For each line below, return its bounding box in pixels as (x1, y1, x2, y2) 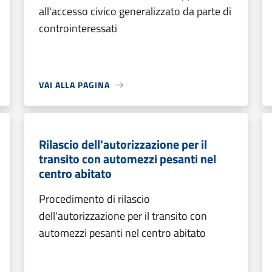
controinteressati (39, 20, 117, 36)
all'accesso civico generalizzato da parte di (39, 3, 231, 19)
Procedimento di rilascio (39, 191, 150, 207)
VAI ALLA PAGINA (39, 78, 110, 91)
